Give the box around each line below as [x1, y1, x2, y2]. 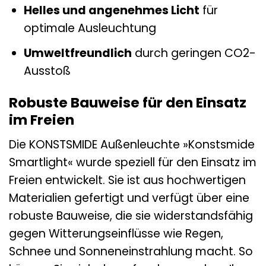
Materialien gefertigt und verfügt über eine [9, 190, 249, 206]
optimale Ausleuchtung [23, 20, 156, 37]
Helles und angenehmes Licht [23, 2, 199, 19]
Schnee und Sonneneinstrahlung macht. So [9, 243, 253, 259]
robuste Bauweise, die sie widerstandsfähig [9, 208, 253, 224]
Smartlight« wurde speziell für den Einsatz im [9, 154, 256, 170]
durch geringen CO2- [131, 45, 256, 61]
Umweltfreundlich [23, 45, 132, 61]
